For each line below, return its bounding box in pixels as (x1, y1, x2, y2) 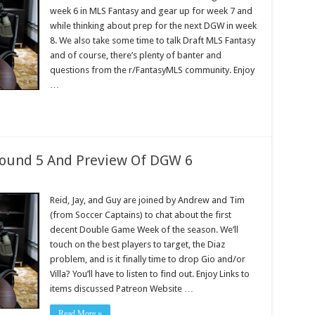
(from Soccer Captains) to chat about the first (49, 210, 231, 220)
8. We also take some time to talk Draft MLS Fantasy (49, 35, 255, 46)
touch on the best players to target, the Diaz (49, 239, 225, 250)
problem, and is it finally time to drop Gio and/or (49, 254, 245, 264)
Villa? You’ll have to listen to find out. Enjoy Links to (49, 269, 250, 279)
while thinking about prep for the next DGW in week (49, 20, 257, 31)
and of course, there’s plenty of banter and (49, 50, 221, 60)
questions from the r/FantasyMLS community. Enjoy (49, 65, 255, 75)
